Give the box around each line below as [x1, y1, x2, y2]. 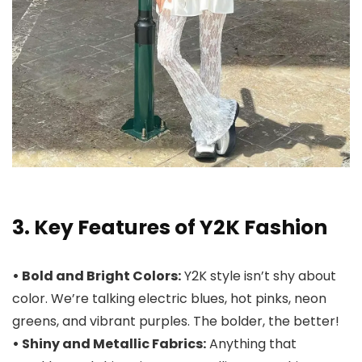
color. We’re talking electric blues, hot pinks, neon [12, 288, 326, 308]
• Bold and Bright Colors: [12, 266, 181, 285]
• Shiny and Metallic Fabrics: [12, 334, 206, 353]
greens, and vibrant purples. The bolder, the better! [12, 311, 339, 330]
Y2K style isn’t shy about [181, 266, 336, 285]
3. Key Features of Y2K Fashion [12, 213, 327, 242]
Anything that [206, 334, 297, 353]
